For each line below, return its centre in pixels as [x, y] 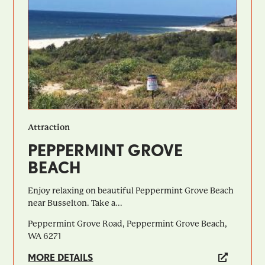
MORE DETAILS [61, 257]
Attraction [49, 127]
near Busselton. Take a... [75, 203]
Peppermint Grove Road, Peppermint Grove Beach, [128, 223]
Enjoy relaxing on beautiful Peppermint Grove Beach [131, 190]
